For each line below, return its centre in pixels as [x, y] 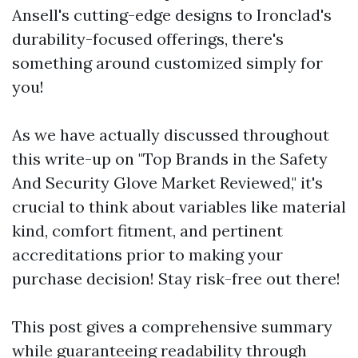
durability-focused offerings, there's [148, 39]
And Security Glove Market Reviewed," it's [167, 183]
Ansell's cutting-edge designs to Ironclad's [172, 15]
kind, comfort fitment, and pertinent [147, 231]
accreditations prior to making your [147, 255]
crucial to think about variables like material [179, 207]
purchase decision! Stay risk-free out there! [176, 278]
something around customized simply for [167, 63]
